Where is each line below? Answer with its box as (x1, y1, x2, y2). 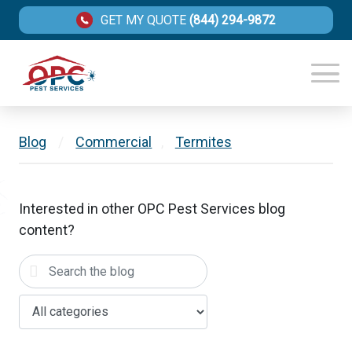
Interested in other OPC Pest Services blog (19, 200, 285, 218)
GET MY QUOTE (100, 13, 186, 28)
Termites (174, 134, 232, 151)
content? (19, 222, 75, 239)
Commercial (75, 134, 152, 151)
